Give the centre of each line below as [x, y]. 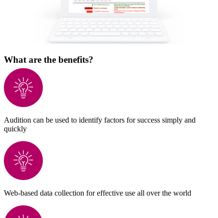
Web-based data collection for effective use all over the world [98, 193]
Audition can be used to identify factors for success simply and [100, 120]
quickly [15, 128]
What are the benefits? [49, 59]
